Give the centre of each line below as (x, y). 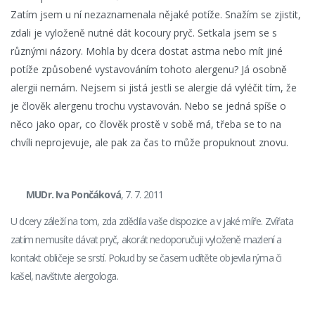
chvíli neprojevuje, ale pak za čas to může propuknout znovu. (149, 142)
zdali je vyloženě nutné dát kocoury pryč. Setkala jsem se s (144, 33)
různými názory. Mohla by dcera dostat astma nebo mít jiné (147, 51)
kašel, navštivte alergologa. (64, 276)
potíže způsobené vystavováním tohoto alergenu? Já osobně (149, 69)
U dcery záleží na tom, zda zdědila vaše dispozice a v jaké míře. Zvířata (152, 221)
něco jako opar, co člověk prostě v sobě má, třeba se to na (146, 124)
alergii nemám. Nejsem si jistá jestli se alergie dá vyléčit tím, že (154, 88)
